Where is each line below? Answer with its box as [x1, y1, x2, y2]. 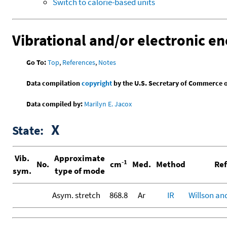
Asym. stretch [52, 190, 100, 201]
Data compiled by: [26, 99, 83, 109]
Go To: [26, 58, 47, 67]
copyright [82, 79, 112, 88]
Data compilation [26, 79, 82, 88]
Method [154, 159, 187, 170]
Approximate [52, 153, 107, 164]
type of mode [52, 165, 107, 177]
